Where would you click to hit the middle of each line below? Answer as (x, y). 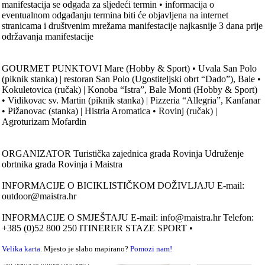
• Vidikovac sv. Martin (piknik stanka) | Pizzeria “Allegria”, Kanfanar (131, 101)
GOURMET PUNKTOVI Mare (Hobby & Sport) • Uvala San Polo (130, 69)
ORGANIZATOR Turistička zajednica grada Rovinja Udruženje (123, 154)
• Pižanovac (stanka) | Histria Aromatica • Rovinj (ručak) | (110, 111)
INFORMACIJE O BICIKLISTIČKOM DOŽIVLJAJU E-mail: (123, 186)
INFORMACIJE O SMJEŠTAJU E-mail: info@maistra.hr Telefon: (128, 218)
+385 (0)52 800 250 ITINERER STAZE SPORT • (98, 228)
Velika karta (21, 249)
